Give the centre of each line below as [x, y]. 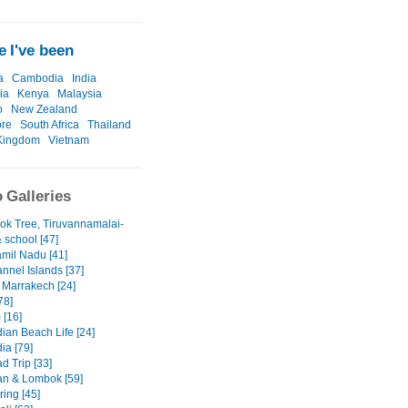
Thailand [109, 125]
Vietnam [69, 141]
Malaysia [80, 94]
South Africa [50, 125]
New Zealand [44, 110]
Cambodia [38, 79]
